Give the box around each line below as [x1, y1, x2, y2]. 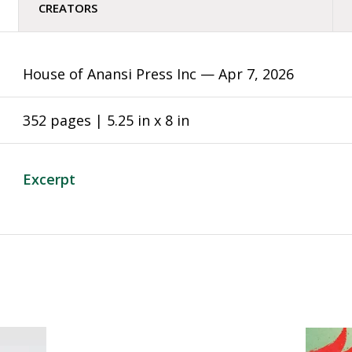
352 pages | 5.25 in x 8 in [23, 111, 189, 130]
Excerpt [23, 170, 75, 189]
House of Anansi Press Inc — [23, 64, 218, 84]
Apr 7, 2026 [218, 64, 294, 84]
